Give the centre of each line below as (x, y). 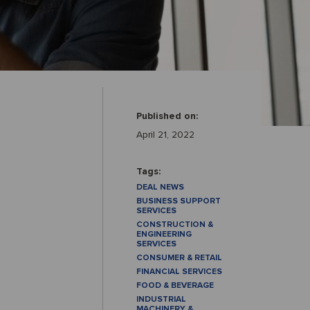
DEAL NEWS (160, 187)
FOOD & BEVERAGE (175, 285)
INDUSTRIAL (161, 299)
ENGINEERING (164, 234)
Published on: (167, 116)
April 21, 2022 (165, 135)
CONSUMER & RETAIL (179, 258)
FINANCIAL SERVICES (179, 272)
